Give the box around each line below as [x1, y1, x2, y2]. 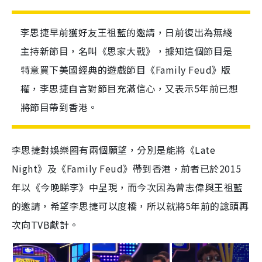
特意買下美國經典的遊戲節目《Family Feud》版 [20, 63, 231, 77]
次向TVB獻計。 [12, 218, 79, 232]
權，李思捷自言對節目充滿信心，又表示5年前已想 [20, 81, 239, 95]
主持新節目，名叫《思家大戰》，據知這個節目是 [20, 44, 233, 58]
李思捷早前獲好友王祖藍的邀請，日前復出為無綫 [20, 25, 233, 39]
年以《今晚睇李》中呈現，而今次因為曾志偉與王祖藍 [12, 180, 243, 194]
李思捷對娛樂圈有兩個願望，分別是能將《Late [12, 143, 216, 157]
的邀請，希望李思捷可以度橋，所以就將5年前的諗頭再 [12, 199, 249, 213]
